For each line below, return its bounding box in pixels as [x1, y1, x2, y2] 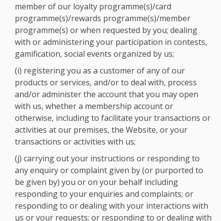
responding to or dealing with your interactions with [15, 200, 208, 211]
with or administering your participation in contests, [15, 37, 207, 47]
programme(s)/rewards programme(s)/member [15, 13, 190, 24]
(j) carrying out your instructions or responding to [15, 153, 200, 164]
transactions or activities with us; [15, 136, 136, 147]
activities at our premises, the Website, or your [15, 124, 187, 135]
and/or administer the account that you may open [15, 89, 198, 100]
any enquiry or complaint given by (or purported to [15, 165, 203, 176]
